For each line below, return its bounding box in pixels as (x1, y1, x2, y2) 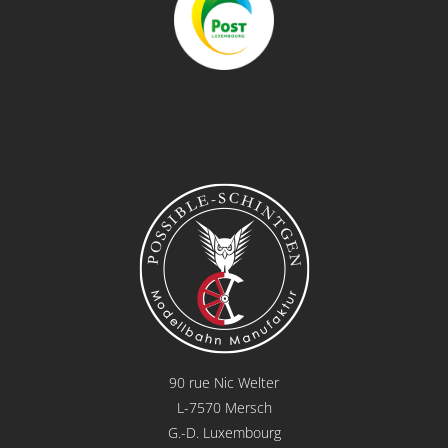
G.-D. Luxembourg (167, 423, 281, 442)
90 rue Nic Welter (169, 373, 279, 392)
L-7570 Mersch (176, 398, 272, 417)
